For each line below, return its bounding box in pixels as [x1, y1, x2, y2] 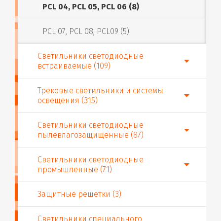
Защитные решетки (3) [37, 189, 121, 199]
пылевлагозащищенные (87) [37, 130, 144, 140]
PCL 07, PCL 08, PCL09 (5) [42, 27, 129, 36]
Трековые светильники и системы [37, 86, 163, 95]
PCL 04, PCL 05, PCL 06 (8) [42, 2, 139, 11]
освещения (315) [37, 96, 98, 105]
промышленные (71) [37, 165, 112, 174]
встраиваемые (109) [37, 61, 110, 71]
